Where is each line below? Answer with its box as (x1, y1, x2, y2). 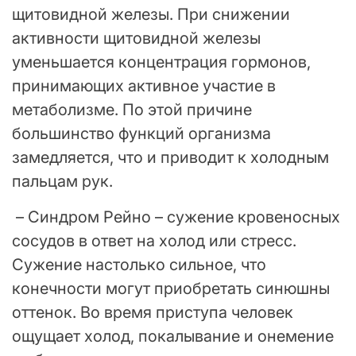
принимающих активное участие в (12, 75, 276, 95)
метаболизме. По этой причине (12, 99, 252, 119)
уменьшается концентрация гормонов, (12, 52, 311, 72)
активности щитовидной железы (12, 28, 261, 48)
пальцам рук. (12, 171, 113, 191)
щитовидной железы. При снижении (12, 4, 290, 24)
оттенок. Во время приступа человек (12, 302, 293, 322)
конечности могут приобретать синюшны (12, 278, 330, 298)
